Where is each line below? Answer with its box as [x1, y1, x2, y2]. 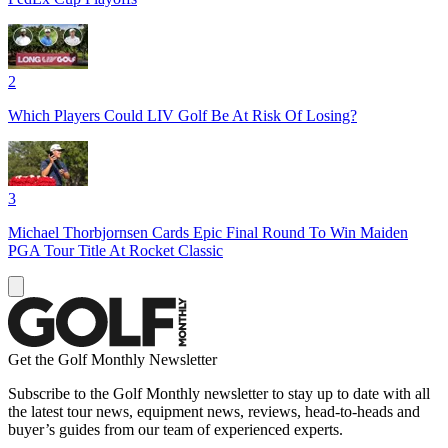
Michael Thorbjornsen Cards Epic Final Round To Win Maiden [8, 223, 408, 241]
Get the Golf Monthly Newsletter [8, 350, 217, 368]
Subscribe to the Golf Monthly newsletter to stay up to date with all [8, 384, 430, 402]
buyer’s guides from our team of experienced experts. [8, 420, 343, 438]
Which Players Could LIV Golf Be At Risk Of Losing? [8, 106, 357, 124]
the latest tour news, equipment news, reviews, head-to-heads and [8, 402, 420, 420]
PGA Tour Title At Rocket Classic [8, 241, 223, 259]
